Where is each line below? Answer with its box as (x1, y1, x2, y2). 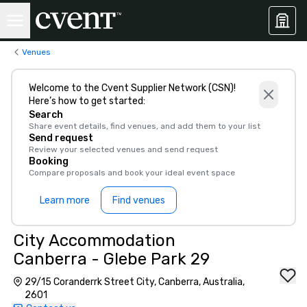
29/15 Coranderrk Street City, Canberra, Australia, (24, 276, 245, 288)
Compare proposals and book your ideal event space (29, 168, 235, 177)
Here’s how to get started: (29, 95, 145, 107)
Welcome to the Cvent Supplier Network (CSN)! (29, 82, 236, 94)
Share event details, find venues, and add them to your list (29, 121, 260, 131)
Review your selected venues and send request (29, 145, 218, 154)
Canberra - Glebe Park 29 (14, 249, 210, 269)
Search (29, 109, 63, 121)
